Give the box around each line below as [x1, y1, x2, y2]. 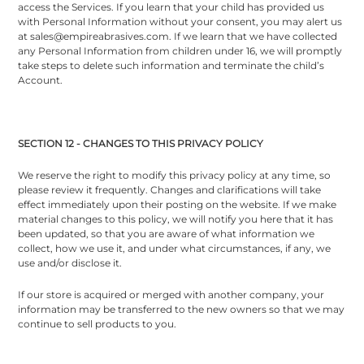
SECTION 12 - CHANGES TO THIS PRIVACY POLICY [18, 136, 264, 149]
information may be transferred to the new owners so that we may [18, 302, 345, 315]
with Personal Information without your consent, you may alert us [18, 15, 343, 28]
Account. [18, 73, 63, 86]
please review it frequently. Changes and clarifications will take [18, 183, 322, 196]
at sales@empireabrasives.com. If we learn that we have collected [18, 29, 338, 42]
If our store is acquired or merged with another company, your [18, 288, 325, 301]
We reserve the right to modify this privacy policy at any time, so [18, 168, 331, 181]
